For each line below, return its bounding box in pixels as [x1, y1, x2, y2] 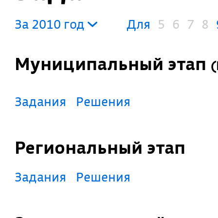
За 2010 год [15, 16, 88, 32]
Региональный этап [25, 136, 185, 159]
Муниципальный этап [30, 53, 210, 75]
